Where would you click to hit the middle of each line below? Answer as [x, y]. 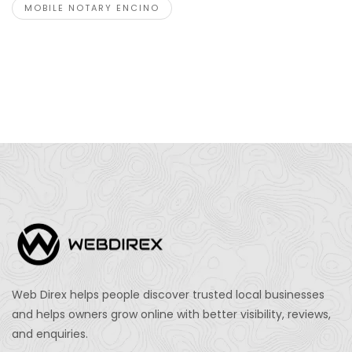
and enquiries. [50, 334]
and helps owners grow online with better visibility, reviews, [171, 314]
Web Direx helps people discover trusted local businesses [168, 295]
